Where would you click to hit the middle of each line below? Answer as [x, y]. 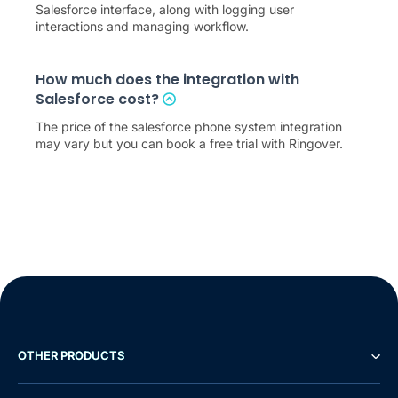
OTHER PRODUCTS [71, 356]
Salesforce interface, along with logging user [165, 10]
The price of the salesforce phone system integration [189, 127]
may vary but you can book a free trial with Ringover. [189, 144]
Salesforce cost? [99, 99]
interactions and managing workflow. [142, 27]
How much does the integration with [167, 80]
